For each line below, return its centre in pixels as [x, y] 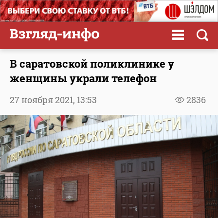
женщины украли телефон [83, 78]
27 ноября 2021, [43, 100]
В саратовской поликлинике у [92, 63]
